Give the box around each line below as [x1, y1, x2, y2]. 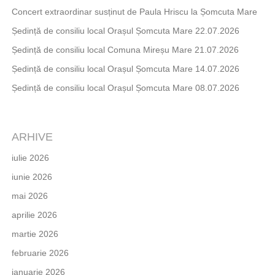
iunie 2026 [11, 172, 52, 182]
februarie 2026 [11, 248, 69, 258]
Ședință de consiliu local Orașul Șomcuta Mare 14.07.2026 [11, 63, 239, 74]
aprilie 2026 [11, 210, 57, 220]
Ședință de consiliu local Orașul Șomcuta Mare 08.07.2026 [11, 82, 239, 93]
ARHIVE [11, 131, 53, 144]
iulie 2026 [11, 153, 49, 163]
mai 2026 [11, 191, 48, 201]
